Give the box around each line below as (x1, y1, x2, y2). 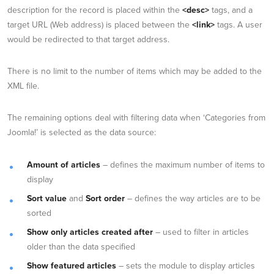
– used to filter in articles (153, 227, 249, 238)
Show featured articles (27, 261, 116, 272)
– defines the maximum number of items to (100, 160, 265, 171)
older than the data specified (27, 242, 135, 253)
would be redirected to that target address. (7, 34, 169, 45)
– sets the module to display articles (116, 261, 255, 272)
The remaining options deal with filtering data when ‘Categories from (7, 113, 265, 124)
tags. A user (217, 20, 262, 31)
